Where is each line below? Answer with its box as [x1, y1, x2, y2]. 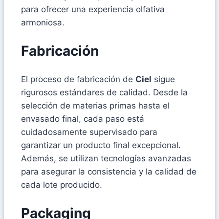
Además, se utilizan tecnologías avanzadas [21, 153, 191, 163]
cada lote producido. [21, 179, 102, 190]
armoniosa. [21, 18, 65, 28]
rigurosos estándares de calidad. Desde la [21, 87, 188, 97]
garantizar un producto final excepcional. [21, 140, 181, 150]
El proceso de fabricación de [21, 74, 135, 84]
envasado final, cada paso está [21, 113, 144, 124]
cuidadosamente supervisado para [21, 127, 157, 137]
